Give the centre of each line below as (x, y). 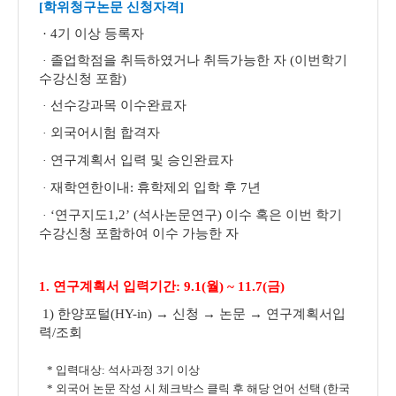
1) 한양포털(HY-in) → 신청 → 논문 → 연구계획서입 (192, 314)
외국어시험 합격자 (105, 133)
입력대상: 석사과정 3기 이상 (126, 370)
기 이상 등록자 (101, 34)
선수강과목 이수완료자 (118, 105)
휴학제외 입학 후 (189, 187)
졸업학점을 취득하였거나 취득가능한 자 (170, 60)
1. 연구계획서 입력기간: (111, 286)
